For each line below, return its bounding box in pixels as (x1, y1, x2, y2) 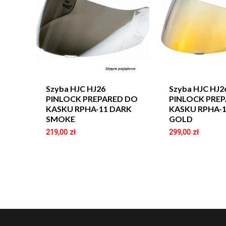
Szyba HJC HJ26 (46, 83, 106, 93)
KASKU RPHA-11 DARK (46, 103, 132, 114)
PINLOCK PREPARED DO (46, 93, 138, 103)
